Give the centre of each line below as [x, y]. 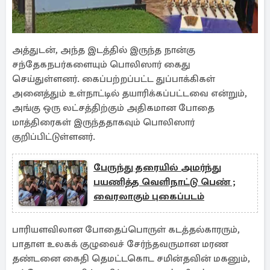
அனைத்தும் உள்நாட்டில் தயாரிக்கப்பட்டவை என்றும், [130, 93]
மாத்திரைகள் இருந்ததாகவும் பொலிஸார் [103, 122]
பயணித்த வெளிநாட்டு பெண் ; [165, 182]
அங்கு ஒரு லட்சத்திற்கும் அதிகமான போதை [113, 108]
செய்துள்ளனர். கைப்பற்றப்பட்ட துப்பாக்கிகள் [114, 79]
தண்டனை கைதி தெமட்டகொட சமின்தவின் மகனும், [131, 259]
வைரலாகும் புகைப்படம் [149, 196]
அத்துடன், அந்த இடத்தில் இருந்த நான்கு [104, 50]
